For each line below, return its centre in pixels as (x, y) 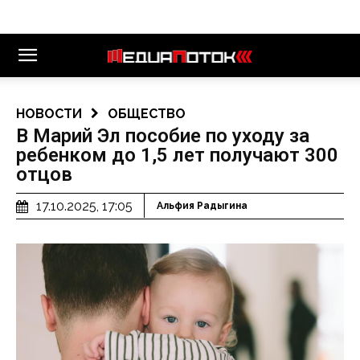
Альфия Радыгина (202, 206)
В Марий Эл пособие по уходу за (163, 136)
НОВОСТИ (49, 114)
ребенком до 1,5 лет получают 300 (177, 155)
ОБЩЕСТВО (147, 114)
